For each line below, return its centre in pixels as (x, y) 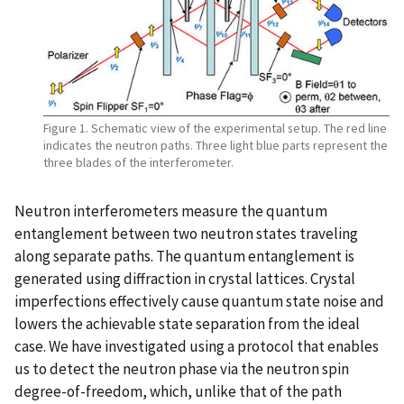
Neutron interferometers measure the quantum (171, 211)
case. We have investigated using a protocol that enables (197, 346)
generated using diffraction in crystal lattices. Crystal (185, 278)
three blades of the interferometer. (138, 162)
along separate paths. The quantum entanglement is (184, 256)
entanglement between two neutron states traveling (186, 233)
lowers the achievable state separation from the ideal (187, 323)
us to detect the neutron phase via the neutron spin (182, 368)
